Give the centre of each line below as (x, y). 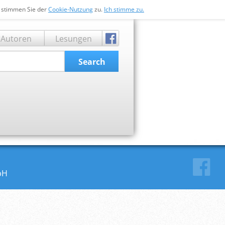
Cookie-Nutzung (70, 9)
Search (92, 62)
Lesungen (74, 39)
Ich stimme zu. (124, 9)
